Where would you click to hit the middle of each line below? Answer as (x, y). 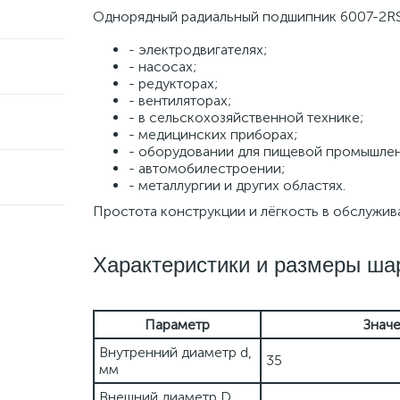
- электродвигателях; (198, 50)
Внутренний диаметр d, (175, 352)
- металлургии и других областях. (237, 185)
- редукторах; (173, 83)
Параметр (177, 325)
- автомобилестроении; (207, 168)
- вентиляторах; (180, 100)
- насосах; (162, 67)
